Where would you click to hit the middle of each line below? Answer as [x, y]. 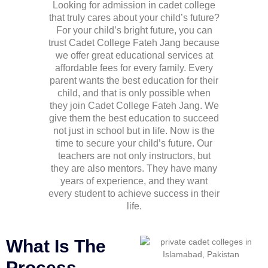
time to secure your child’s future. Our [134, 143]
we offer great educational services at [134, 55]
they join [68, 105]
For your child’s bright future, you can [134, 30]
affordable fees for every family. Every [134, 68]
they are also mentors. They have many [134, 168]
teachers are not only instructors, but [134, 156]
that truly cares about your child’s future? [134, 17]
